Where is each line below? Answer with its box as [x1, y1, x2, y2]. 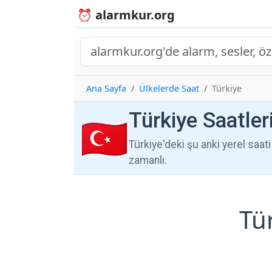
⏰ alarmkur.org [77, 7, 175, 23]
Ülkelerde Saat [139, 83, 199, 94]
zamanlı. [129, 154, 167, 167]
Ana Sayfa [86, 83, 126, 94]
